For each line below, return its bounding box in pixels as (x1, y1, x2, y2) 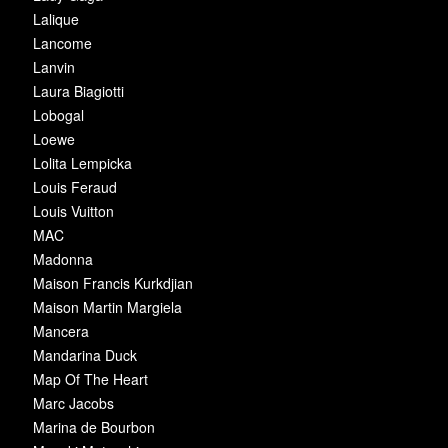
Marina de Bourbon (33, 417, 155, 437)
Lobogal (33, 105, 84, 125)
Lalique (33, 9, 79, 29)
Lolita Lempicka (33, 153, 132, 173)
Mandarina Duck (33, 345, 137, 365)
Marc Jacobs (33, 393, 114, 413)
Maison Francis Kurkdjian (33, 273, 193, 293)
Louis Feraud (33, 177, 117, 197)
